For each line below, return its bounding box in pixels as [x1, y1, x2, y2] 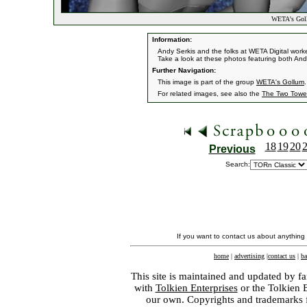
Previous [208, 143, 256, 155]
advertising [234, 252, 265, 260]
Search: [225, 160, 250, 168]
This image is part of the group [158, 78, 256, 86]
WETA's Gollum [256, 78, 304, 86]
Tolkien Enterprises [155, 282, 238, 293]
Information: [150, 36, 192, 43]
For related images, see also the [158, 90, 262, 97]
